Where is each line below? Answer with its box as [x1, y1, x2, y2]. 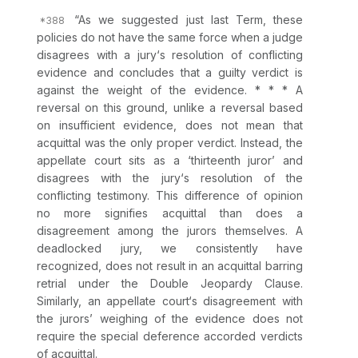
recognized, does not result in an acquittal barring [37, 259, 303, 273]
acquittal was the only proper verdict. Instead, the [37, 136, 303, 150]
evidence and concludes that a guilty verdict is [37, 66, 303, 80]
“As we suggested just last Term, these [67, 13, 303, 27]
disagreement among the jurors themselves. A [37, 224, 303, 238]
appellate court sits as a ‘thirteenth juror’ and [37, 153, 303, 168]
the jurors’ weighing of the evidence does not [37, 312, 303, 326]
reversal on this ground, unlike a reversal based [37, 101, 303, 115]
